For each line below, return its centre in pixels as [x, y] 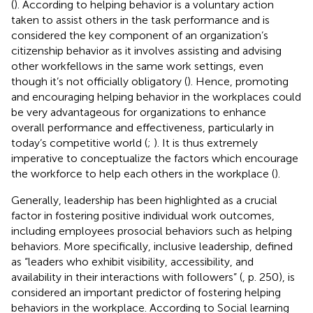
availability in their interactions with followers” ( [127, 277]
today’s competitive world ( [79, 143]
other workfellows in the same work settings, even [137, 66]
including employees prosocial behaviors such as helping [152, 231]
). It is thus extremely [206, 143]
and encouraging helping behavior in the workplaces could [156, 96]
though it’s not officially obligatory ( [99, 81]
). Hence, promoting [238, 81]
